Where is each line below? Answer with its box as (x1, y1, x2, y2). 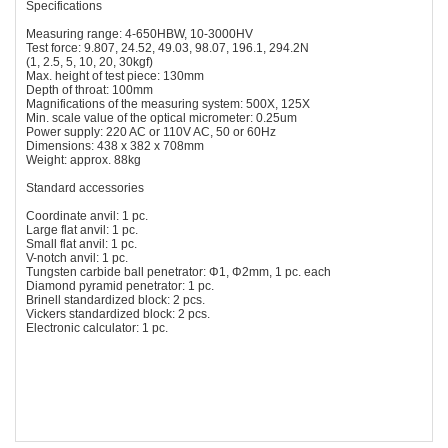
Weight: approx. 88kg (26, 152, 141, 167)
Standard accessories (26, 180, 144, 195)
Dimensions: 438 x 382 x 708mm (26, 138, 204, 153)
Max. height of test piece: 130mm (26, 68, 204, 83)
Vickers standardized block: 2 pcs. (26, 306, 210, 321)
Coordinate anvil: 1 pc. (26, 208, 148, 223)
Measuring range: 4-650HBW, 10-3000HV (26, 26, 253, 41)
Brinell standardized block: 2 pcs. (26, 292, 205, 307)
